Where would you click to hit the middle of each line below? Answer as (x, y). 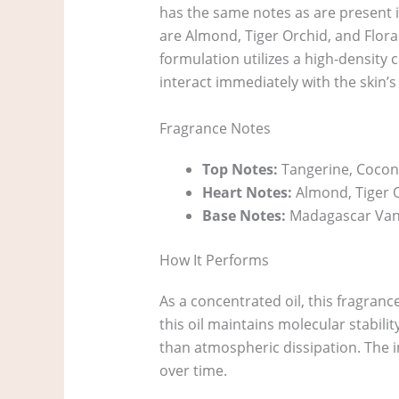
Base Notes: (244, 215)
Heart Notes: (247, 192)
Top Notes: (240, 169)
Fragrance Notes (215, 128)
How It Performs (214, 260)
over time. (193, 370)
